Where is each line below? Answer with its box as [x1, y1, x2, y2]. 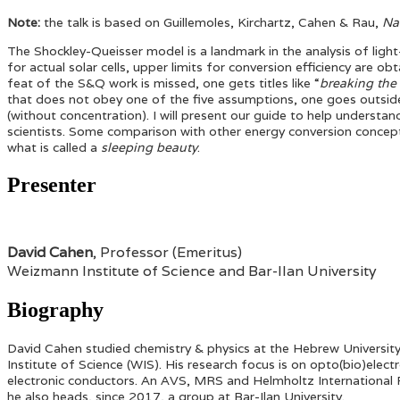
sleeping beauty [101, 138, 197, 155]
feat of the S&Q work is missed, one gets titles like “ [7, 74, 320, 91]
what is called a [7, 138, 101, 155]
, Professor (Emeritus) [93, 243, 242, 262]
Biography [7, 298, 104, 322]
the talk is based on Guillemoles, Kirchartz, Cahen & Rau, [40, 13, 382, 30]
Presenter [7, 172, 96, 196]
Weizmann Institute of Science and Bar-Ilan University [7, 262, 377, 281]
